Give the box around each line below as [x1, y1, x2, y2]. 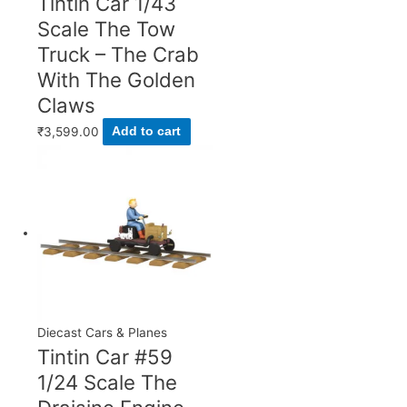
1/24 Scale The [37, 369, 178, 394]
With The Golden [37, 66, 196, 92]
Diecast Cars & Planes [37, 324, 168, 340]
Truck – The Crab [37, 41, 200, 66]
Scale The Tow [37, 15, 176, 41]
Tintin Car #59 [37, 343, 174, 369]
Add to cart [112, 124, 182, 139]
